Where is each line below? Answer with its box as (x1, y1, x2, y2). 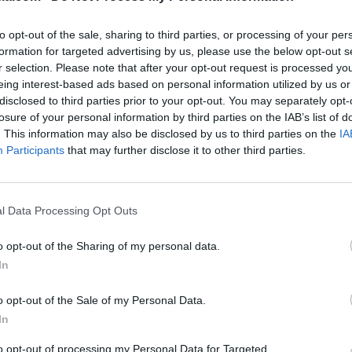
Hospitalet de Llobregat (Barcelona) (78, 168, 303, 183)
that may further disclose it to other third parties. (64, 143, 306, 156)
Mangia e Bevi (68, 148, 156, 165)
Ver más (68, 200, 122, 215)
